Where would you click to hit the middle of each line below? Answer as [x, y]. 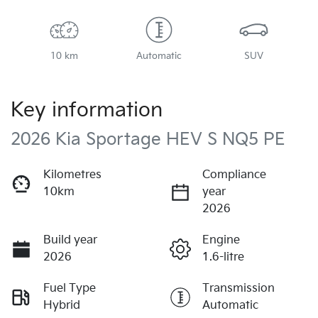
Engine [221, 240]
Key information [87, 110]
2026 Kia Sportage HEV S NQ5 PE [148, 139]
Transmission [238, 288]
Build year [70, 240]
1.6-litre [223, 257]
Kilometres [72, 175]
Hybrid [62, 305]
